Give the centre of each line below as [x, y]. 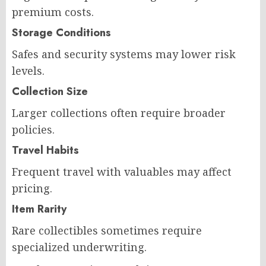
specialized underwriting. [79, 247]
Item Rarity [39, 209]
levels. [28, 70]
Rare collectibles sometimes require [107, 230]
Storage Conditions [61, 32]
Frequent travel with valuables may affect [122, 171]
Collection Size [50, 91]
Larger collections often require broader [119, 113]
